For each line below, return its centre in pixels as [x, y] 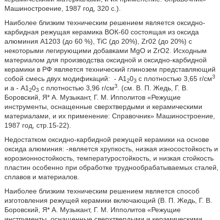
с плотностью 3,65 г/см [174, 79]
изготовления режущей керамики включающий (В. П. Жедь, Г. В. [108, 200]
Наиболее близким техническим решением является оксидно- [105, 23]
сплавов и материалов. [41, 177]
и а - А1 [16, 88]
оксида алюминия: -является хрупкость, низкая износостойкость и [111, 149]
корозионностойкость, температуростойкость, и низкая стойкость [109, 158]
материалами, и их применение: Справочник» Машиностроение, [110, 116]
